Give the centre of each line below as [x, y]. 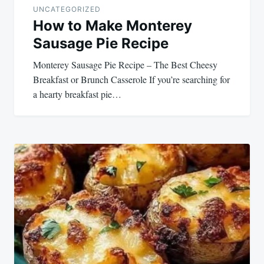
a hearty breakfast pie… [77, 94]
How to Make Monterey [113, 26]
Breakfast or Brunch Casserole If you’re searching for [131, 80]
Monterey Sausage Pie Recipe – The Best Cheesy [125, 65]
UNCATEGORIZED [67, 9]
